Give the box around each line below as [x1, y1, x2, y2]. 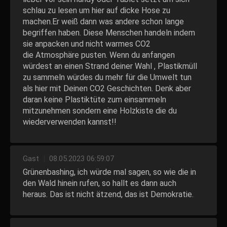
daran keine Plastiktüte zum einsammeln [23, 95, 166, 104]
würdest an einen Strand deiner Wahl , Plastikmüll [23, 61, 197, 71]
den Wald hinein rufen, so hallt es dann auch [23, 178, 176, 188]
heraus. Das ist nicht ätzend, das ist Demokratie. [23, 190, 194, 199]
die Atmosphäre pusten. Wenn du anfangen [23, 50, 175, 60]
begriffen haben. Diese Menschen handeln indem [23, 28, 195, 37]
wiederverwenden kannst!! [23, 117, 117, 127]
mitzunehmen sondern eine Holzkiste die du [23, 106, 177, 116]
